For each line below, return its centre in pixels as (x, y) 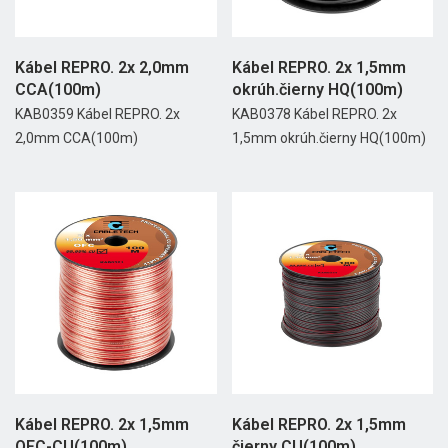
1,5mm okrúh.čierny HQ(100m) (328, 138)
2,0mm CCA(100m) (76, 138)
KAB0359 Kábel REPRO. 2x (97, 114)
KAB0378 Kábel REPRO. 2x (314, 114)
